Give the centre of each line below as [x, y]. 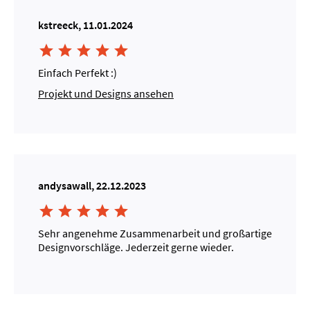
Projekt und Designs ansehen [106, 93]
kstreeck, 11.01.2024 [85, 25]
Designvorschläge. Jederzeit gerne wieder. [136, 247]
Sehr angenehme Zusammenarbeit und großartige [155, 233]
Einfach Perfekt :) [77, 73]
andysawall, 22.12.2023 [92, 185]
